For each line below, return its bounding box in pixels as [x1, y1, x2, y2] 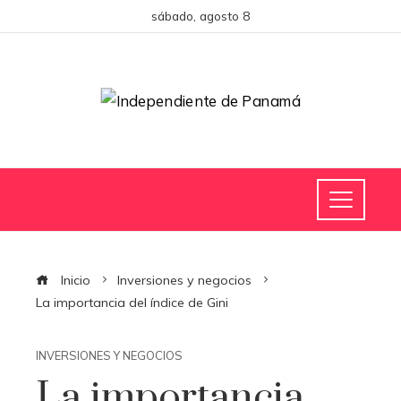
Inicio [57, 272, 90, 288]
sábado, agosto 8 [151, 8, 250, 23]
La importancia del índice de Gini [36, 294, 228, 311]
